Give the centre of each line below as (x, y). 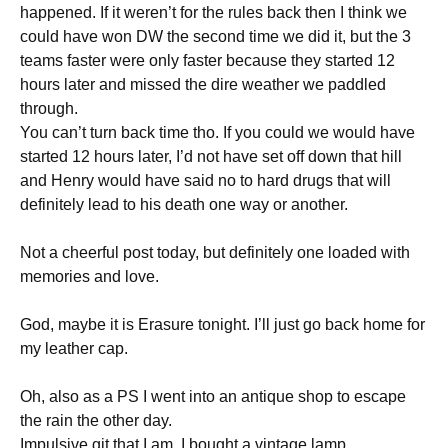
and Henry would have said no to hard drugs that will (205, 180)
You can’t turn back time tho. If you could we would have (217, 132)
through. (49, 108)
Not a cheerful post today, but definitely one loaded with (215, 252)
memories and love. (89, 276)
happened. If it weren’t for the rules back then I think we (213, 12)
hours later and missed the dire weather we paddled (203, 84)
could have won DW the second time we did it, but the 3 (215, 36)
